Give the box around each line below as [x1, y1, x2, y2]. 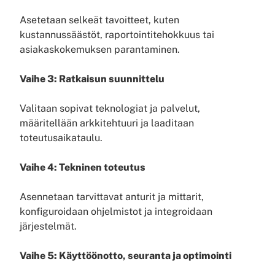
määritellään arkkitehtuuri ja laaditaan [20, 117, 194, 129]
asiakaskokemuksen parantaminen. [20, 44, 180, 55]
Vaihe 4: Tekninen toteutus [20, 161, 145, 173]
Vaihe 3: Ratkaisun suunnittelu [20, 73, 165, 85]
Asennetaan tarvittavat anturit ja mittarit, [20, 191, 204, 203]
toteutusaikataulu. [20, 132, 103, 144]
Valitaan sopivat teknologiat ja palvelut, [20, 103, 200, 114]
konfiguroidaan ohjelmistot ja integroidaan [20, 206, 212, 217]
